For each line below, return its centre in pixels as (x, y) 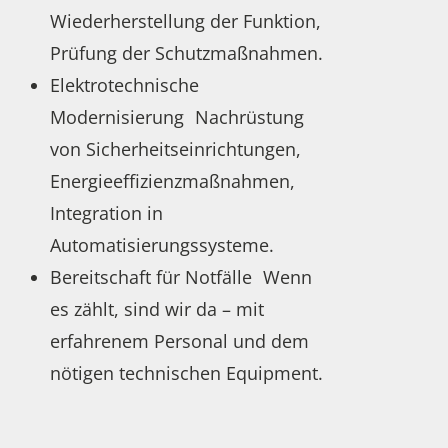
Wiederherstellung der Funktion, (186, 21)
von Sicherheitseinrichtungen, (176, 149)
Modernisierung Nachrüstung (177, 117)
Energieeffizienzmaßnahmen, (173, 181)
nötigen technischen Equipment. (187, 373)
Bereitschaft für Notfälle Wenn (181, 277)
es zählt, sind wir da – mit (157, 309)
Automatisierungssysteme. (162, 245)
